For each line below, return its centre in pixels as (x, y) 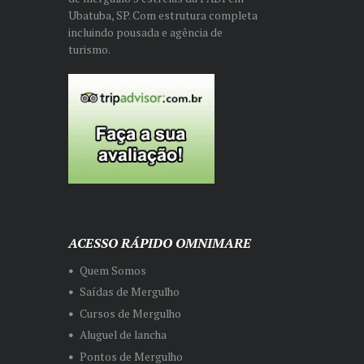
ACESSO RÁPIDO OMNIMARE (160, 243)
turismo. (89, 50)
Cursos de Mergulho (130, 313)
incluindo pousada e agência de (145, 33)
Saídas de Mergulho (129, 292)
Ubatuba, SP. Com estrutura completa (163, 16)
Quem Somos (113, 270)
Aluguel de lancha (123, 335)
